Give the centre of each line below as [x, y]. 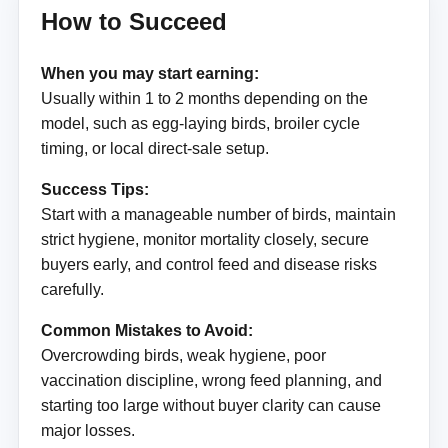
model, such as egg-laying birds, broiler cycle [200, 124]
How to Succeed [133, 22]
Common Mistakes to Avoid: [146, 331]
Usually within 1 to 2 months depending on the [204, 99]
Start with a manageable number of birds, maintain [218, 215]
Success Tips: [94, 190]
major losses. [87, 431]
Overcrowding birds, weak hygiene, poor [183, 356]
